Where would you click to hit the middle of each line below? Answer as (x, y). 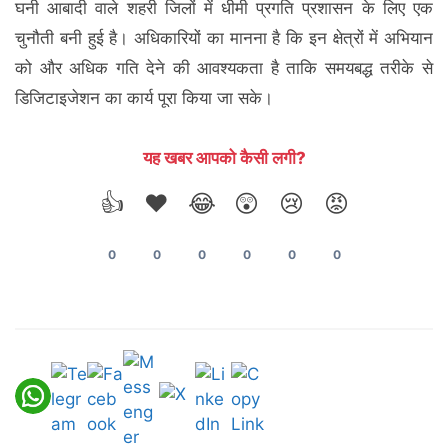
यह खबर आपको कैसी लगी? (224, 157)
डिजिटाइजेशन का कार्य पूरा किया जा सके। (144, 97)
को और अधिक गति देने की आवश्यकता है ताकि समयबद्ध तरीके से (224, 67)
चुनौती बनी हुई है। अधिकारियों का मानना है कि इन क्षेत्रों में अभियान (224, 37)
